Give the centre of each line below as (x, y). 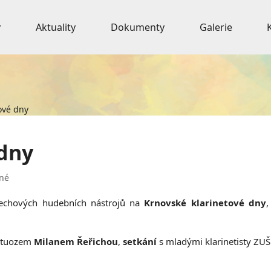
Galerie (216, 27)
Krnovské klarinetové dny (205, 203)
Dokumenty (137, 27)
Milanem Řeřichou (76, 241)
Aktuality (56, 27)
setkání (140, 241)
